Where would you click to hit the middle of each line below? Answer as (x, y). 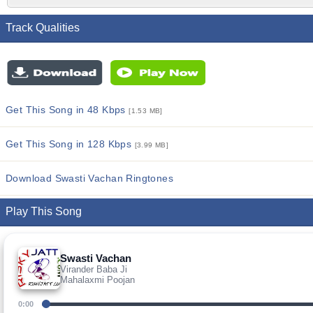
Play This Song (44, 211)
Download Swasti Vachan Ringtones (89, 178)
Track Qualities (43, 28)
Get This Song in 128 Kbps (70, 144)
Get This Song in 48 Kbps (67, 110)
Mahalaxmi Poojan (97, 279)
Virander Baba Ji (94, 269)
